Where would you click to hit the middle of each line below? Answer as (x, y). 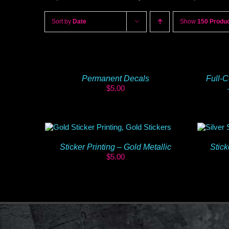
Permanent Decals (115, 78)
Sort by (62, 21)
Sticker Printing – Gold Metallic (115, 147)
